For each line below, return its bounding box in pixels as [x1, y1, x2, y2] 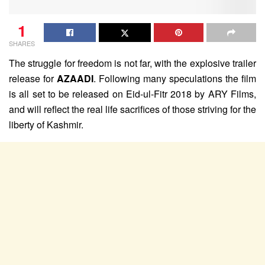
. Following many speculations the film [93, 72, 256, 86]
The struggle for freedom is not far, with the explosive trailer [9, 56, 256, 70]
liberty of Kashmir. [9, 118, 83, 132]
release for [9, 72, 57, 86]
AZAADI [57, 72, 93, 86]
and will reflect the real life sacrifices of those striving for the [9, 102, 256, 117]
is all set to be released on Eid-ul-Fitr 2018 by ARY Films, [9, 87, 256, 101]
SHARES [9, 38, 35, 49]
